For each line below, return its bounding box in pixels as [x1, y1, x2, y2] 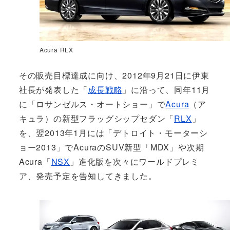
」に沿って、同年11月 [122, 83, 210, 95]
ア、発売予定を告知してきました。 [18, 169, 160, 182]
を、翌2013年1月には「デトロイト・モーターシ [18, 126, 208, 139]
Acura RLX [39, 45, 73, 54]
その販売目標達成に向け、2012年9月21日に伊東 [18, 69, 209, 81]
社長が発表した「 [18, 83, 88, 95]
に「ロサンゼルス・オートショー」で [18, 98, 166, 110]
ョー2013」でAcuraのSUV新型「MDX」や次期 [18, 141, 204, 153]
